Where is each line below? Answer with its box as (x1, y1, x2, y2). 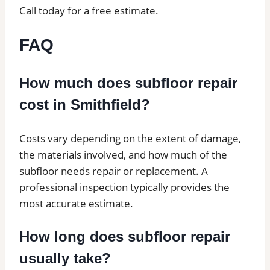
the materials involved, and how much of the (19, 148, 227, 162)
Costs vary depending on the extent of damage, (19, 131, 241, 146)
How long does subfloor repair (19, 228, 230, 245)
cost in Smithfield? (19, 96, 150, 113)
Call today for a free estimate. (19, 3, 159, 17)
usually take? (19, 250, 111, 267)
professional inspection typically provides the (19, 180, 230, 195)
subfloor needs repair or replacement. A (19, 164, 208, 178)
